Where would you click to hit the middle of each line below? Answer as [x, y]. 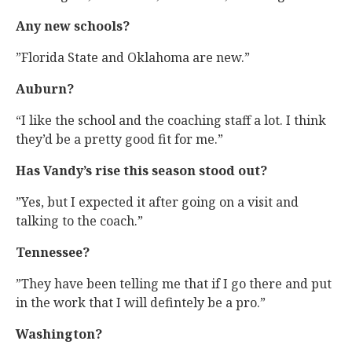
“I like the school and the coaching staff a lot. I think [171, 120]
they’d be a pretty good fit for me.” [119, 139]
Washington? [59, 334]
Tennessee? [53, 252]
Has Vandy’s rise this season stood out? [141, 170]
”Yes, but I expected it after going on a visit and [157, 202]
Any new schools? [73, 26]
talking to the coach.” [79, 221]
